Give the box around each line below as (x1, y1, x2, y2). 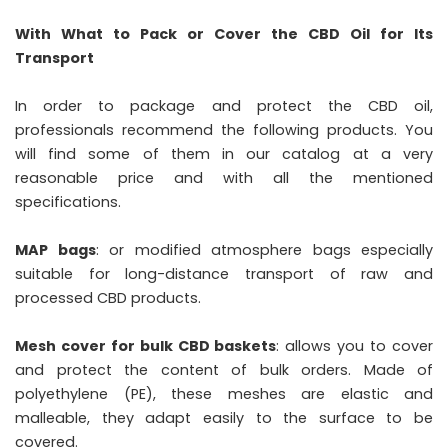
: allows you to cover (276, 336, 434, 356)
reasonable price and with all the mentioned (15, 168, 433, 188)
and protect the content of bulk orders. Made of (15, 360, 433, 380)
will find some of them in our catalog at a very (15, 144, 433, 164)
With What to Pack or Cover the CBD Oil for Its (15, 24, 433, 44)
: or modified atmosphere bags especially (95, 240, 433, 260)
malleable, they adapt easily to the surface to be (15, 408, 433, 428)
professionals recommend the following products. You (15, 120, 433, 140)
